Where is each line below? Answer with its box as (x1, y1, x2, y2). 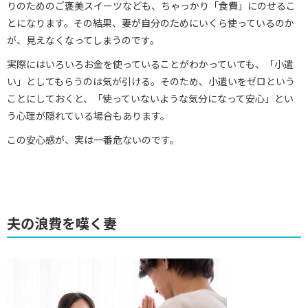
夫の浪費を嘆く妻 (7, 213, 117, 233)
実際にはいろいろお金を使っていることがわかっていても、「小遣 (7, 57, 294, 71)
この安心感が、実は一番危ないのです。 (7, 133, 179, 146)
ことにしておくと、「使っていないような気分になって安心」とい (7, 91, 294, 105)
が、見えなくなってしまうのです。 (7, 33, 159, 47)
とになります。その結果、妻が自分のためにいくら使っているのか (7, 16, 294, 30)
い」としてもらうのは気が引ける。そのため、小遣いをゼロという (7, 74, 295, 88)
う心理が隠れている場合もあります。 (7, 109, 170, 122)
